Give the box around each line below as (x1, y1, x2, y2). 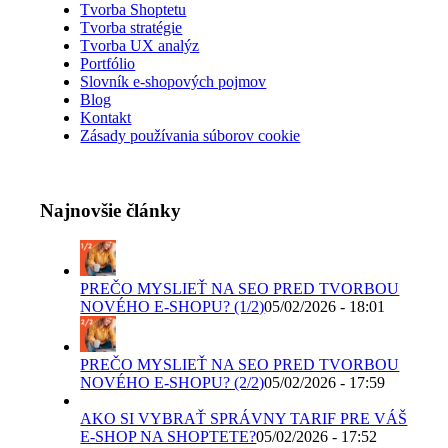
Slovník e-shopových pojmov (80, 73, 267, 90)
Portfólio (80, 55, 136, 72)
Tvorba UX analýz (80, 37, 200, 54)
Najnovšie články (40, 199, 182, 221)
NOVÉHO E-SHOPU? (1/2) (80, 298, 265, 316)
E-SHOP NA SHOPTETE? (80, 428, 257, 446)
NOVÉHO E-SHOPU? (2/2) (80, 374, 265, 392)
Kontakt (80, 109, 132, 126)
